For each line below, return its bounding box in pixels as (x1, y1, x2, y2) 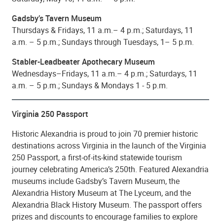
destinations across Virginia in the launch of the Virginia (12, 140, 206, 151)
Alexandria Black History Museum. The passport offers (12, 199, 202, 210)
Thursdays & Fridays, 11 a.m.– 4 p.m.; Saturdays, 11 (12, 24, 193, 36)
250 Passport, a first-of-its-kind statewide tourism (12, 151, 182, 163)
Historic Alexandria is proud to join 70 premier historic (12, 128, 198, 139)
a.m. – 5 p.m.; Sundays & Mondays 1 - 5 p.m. (12, 79, 168, 91)
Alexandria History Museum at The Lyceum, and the (12, 187, 191, 198)
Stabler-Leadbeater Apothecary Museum (12, 56, 155, 67)
